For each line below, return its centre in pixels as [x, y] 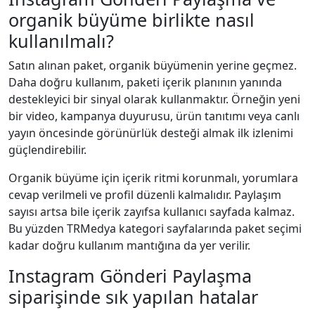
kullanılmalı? [61, 40]
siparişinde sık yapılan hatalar [133, 296]
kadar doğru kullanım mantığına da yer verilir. [129, 245]
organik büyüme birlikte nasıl [131, 19]
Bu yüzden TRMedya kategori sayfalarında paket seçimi [155, 228]
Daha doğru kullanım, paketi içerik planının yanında [145, 82]
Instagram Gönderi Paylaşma [130, 275]
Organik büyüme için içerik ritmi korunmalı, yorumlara [153, 178]
